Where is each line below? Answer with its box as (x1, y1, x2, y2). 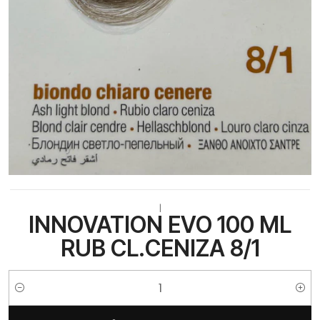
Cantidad (8, 289, 52, 301)
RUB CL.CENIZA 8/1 (60, 234, 260, 263)
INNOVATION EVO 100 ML (29, 211, 291, 239)
